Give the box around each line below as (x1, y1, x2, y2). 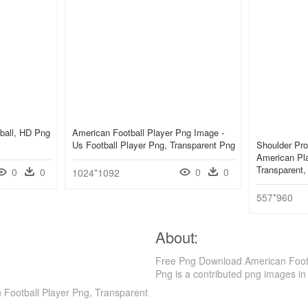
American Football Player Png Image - (72, 126, 224, 140)
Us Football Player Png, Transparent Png (72, 138, 235, 152)
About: (155, 226, 198, 248)
